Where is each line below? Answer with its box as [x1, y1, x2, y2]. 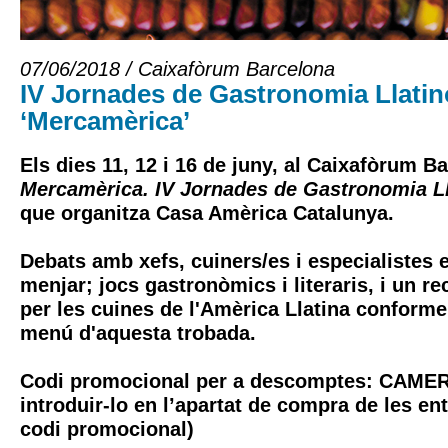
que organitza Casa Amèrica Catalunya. [20, 202, 394, 224]
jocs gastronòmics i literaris [99, 274, 368, 296]
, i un [368, 274, 422, 296]
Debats [20, 250, 86, 272]
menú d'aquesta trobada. [20, 322, 256, 344]
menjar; [20, 274, 99, 296]
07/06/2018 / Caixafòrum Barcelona [20, 58, 335, 80]
